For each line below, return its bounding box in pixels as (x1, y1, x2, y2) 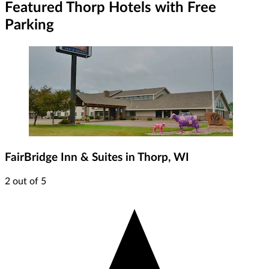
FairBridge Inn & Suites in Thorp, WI (5, 152, 189, 164)
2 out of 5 (5, 176, 46, 186)
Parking (5, 18, 54, 33)
